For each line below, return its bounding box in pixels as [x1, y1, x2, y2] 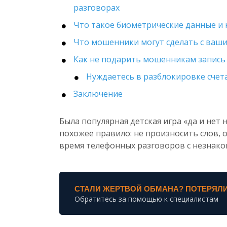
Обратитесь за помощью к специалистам [74, 194, 218, 204]
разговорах [73, 2, 120, 13]
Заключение [73, 88, 123, 99]
